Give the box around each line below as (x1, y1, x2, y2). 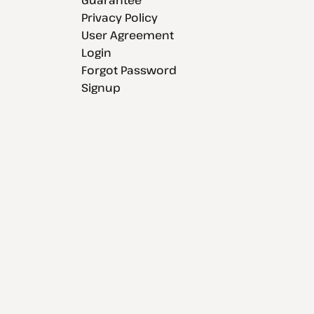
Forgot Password (81, 62, 177, 78)
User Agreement (81, 27, 174, 43)
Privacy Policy (81, 9, 158, 25)
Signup (81, 79, 121, 95)
